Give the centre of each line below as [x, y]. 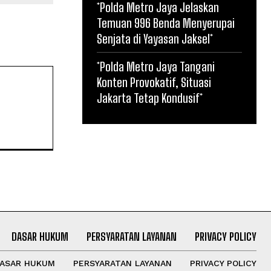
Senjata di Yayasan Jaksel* [155, 39]
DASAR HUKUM [40, 236]
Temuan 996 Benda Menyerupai [166, 23]
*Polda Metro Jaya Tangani [156, 67]
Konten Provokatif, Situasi [154, 82]
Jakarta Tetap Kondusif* [150, 98]
